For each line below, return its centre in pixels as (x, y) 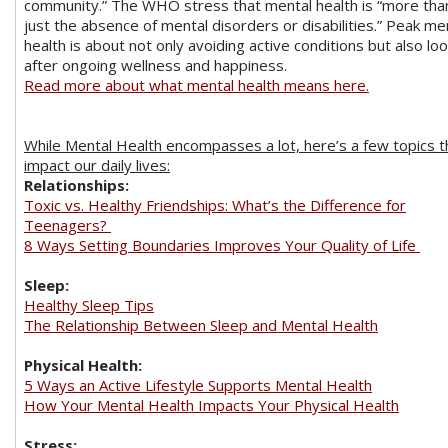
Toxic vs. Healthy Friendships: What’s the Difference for (215, 204)
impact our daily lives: (97, 164)
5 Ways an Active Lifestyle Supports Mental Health (198, 384)
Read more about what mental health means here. (196, 84)
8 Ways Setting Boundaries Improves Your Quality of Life (222, 244)
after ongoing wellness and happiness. (155, 64)
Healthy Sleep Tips (89, 304)
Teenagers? (67, 224)
